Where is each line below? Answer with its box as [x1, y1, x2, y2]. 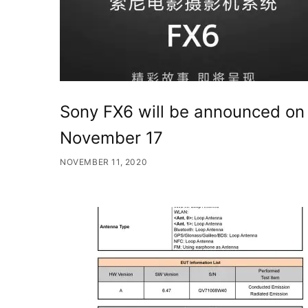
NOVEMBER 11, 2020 [60, 156, 148, 167]
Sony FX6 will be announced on [60, 102, 305, 122]
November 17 [60, 128, 163, 148]
